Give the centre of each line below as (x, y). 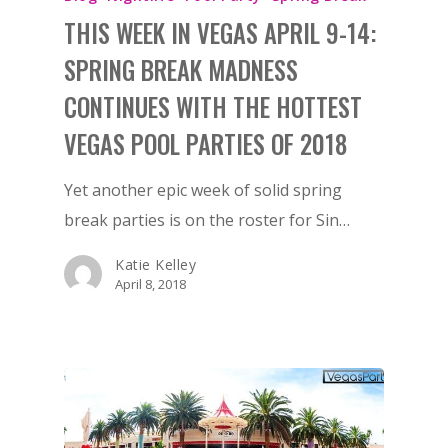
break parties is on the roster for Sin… (207, 220)
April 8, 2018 (150, 284)
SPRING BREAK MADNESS (181, 70)
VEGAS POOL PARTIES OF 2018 (205, 144)
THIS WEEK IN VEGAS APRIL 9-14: (220, 33)
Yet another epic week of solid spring (203, 190)
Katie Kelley (155, 265)
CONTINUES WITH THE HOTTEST (213, 107)
